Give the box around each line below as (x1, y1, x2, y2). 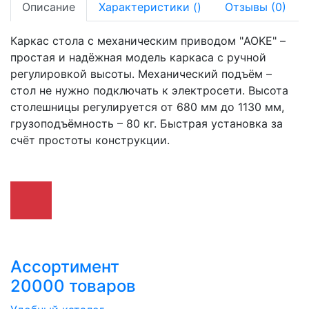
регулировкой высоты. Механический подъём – (10, 67, 272, 81)
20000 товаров (10, 276, 136, 296)
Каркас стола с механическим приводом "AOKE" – (10, 34, 286, 48)
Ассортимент (10, 257, 119, 277)
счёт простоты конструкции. (10, 133, 170, 147)
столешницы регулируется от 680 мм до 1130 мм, (10, 100, 284, 114)
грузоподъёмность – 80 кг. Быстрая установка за (10, 117, 283, 130)
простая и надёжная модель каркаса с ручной (10, 50, 266, 64)
